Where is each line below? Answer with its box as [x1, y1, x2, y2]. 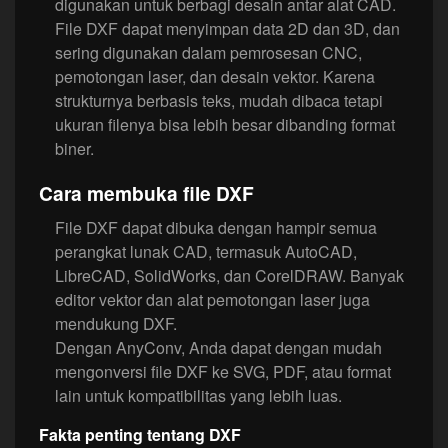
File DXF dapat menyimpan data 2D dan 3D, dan [55, 17, 400, 40]
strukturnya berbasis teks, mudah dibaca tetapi [55, 89, 383, 112]
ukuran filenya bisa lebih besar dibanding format [55, 113, 395, 136]
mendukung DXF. [55, 312, 177, 336]
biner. [55, 137, 94, 160]
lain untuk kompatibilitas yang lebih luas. [55, 384, 342, 408]
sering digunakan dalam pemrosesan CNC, [55, 41, 362, 64]
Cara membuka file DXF [39, 179, 254, 208]
